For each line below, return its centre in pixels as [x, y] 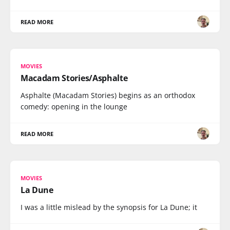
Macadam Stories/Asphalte [74, 78]
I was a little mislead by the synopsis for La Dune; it [109, 207]
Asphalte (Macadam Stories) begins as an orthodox [108, 95]
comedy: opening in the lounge [74, 106]
